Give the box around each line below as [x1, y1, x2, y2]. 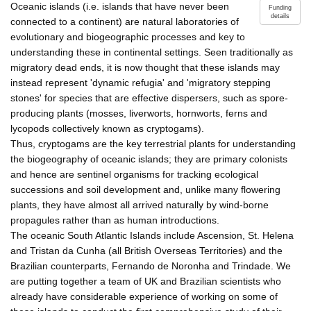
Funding [269, 3, 292, 11]
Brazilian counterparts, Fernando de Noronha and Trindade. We [10, 260, 291, 271]
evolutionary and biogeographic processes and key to [10, 31, 245, 42]
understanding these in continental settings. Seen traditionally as [10, 46, 293, 58]
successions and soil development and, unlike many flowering [10, 183, 280, 195]
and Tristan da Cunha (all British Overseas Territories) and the [10, 244, 283, 256]
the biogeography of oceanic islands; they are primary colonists [10, 153, 287, 165]
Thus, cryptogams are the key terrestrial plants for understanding [10, 137, 296, 149]
